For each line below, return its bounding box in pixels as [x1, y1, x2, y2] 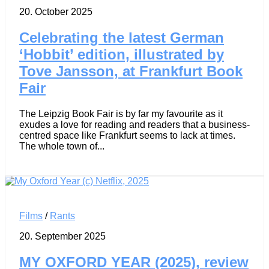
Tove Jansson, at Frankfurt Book [19, 63, 243, 80]
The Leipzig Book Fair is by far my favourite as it [19, 109, 223, 119]
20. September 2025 [19, 231, 106, 242]
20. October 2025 [19, 7, 92, 17]
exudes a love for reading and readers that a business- [19, 119, 250, 130]
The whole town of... [19, 141, 104, 152]
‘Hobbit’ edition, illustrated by [19, 46, 224, 63]
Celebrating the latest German [19, 29, 224, 46]
